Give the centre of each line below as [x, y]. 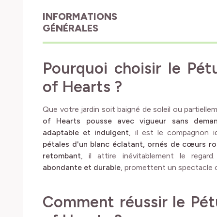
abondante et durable [82, 167]
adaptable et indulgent [86, 132]
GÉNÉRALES [70, 28]
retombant [62, 155]
